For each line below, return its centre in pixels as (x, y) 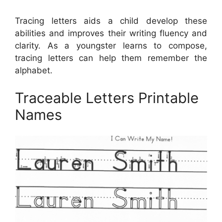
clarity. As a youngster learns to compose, (111, 46)
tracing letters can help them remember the (111, 58)
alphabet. (34, 71)
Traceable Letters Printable (107, 98)
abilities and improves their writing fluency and (111, 33)
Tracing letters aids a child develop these (111, 21)
